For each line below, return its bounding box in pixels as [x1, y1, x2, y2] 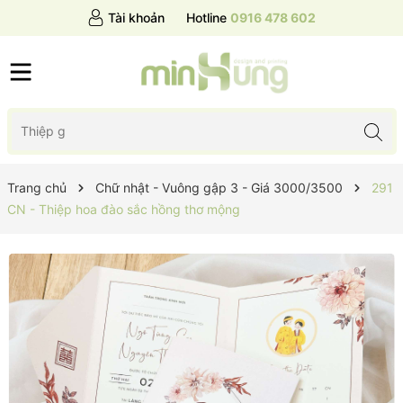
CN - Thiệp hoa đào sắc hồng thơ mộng [6, 201, 240, 217]
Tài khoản [108, 10, 165, 25]
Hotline [186, 10, 227, 25]
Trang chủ [6, 179, 67, 195]
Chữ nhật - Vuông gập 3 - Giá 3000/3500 [94, 179, 343, 195]
